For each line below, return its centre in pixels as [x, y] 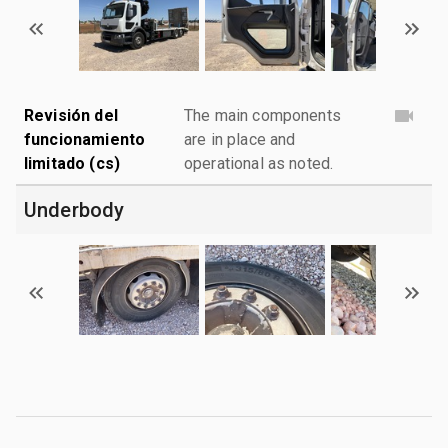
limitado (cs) [72, 163]
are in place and [240, 139]
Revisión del [71, 115]
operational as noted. [259, 163]
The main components [262, 115]
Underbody [74, 209]
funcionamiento [85, 139]
